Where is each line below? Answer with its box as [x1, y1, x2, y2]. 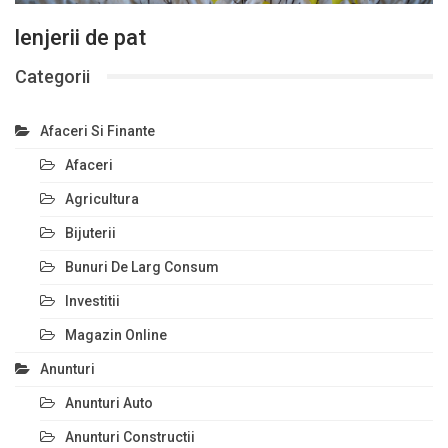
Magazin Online [65, 326, 167, 343]
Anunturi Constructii [65, 428, 195, 445]
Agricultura [65, 190, 139, 207]
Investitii [65, 292, 120, 309]
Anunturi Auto [65, 394, 153, 411]
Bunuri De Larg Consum [65, 258, 219, 275]
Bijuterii [65, 224, 116, 241]
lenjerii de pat [15, 24, 146, 50]
